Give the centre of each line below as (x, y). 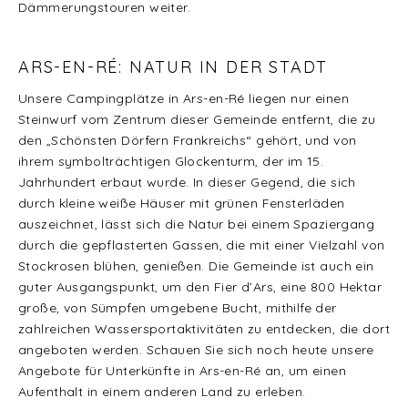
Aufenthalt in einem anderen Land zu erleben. (162, 392)
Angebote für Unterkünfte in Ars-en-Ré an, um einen (183, 371)
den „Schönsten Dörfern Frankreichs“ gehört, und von (188, 141)
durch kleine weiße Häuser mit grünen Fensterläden (182, 204)
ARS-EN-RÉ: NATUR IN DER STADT (173, 67)
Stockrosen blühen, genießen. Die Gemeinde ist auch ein (196, 266)
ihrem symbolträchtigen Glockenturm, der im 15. (171, 162)
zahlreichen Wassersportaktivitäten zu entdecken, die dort (204, 329)
